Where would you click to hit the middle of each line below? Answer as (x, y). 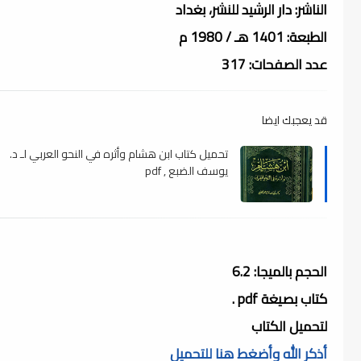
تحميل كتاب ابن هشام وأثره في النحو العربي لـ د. (119, 154)
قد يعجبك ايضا (295, 120)
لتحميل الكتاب (288, 326)
